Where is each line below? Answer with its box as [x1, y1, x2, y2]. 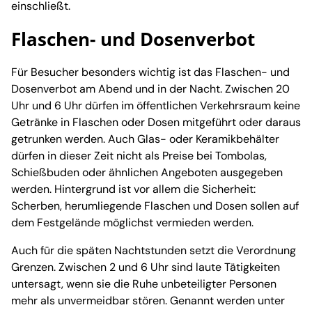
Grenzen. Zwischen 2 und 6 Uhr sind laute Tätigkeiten [11, 259, 280, 274]
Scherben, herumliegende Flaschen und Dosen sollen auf [11, 198, 299, 213]
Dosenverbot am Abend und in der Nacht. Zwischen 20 [11, 81, 290, 96]
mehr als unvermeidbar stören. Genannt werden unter [11, 292, 285, 308]
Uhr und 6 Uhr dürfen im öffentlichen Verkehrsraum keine [11, 97, 300, 113]
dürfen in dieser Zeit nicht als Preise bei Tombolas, [11, 148, 267, 163]
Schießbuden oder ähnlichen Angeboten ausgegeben [11, 164, 283, 180]
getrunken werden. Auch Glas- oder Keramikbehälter [11, 131, 279, 146]
